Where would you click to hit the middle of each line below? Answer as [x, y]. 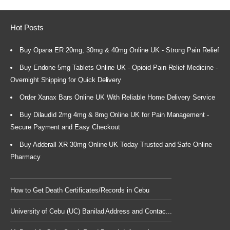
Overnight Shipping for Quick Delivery [66, 80]
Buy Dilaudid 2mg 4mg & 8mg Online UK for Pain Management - [114, 115]
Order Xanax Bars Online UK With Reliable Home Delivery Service [117, 98]
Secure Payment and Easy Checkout [65, 127]
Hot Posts [27, 27]
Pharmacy [25, 157]
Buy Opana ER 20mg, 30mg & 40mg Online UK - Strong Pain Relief [119, 50]
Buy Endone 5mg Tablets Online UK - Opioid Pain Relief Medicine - [118, 68]
